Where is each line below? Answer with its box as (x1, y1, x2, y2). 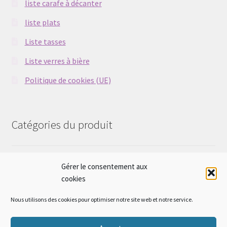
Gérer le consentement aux (61, 162, 147, 171)
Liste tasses (24, 36, 66, 47)
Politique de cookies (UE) (24, 74, 111, 85)
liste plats (24, 17, 60, 27)
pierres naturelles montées (16, 161, 111, 171)
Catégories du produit (11, 117, 112, 132)
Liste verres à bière (24, 55, 90, 66)
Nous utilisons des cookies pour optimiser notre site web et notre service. (11, 196, 193, 203)
